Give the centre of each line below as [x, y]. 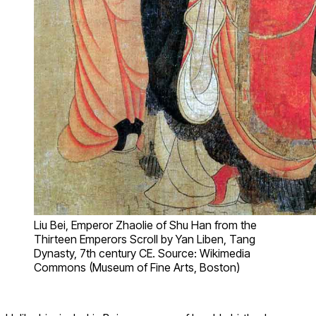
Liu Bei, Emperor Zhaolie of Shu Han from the [145, 225]
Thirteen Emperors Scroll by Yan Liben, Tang [145, 239]
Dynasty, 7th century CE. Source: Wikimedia [142, 254]
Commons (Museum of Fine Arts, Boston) [137, 268]
